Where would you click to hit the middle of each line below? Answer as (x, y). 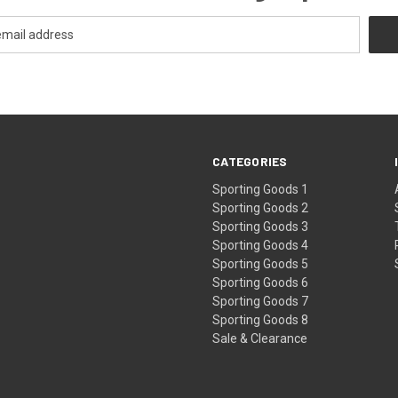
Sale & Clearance (260, 338)
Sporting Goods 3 (261, 226)
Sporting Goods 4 (261, 245)
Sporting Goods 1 (261, 189)
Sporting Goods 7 (261, 301)
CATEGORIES (250, 161)
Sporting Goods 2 (261, 207)
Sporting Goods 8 (261, 319)
